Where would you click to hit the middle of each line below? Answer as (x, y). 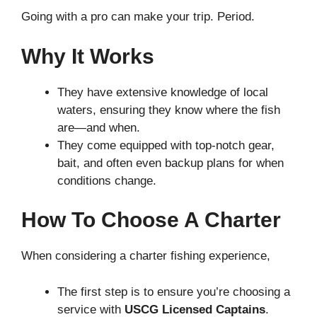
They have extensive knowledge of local (163, 92)
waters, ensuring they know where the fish (169, 110)
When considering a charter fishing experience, (146, 256)
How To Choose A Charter (151, 220)
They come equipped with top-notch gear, (166, 145)
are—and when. (100, 127)
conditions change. (109, 180)
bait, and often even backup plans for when (171, 163)
